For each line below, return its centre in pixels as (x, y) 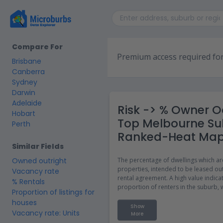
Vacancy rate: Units (46, 213)
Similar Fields (38, 146)
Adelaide (27, 103)
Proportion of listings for (53, 192)
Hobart (24, 113)
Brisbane (27, 61)
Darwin (24, 93)
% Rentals (28, 182)
